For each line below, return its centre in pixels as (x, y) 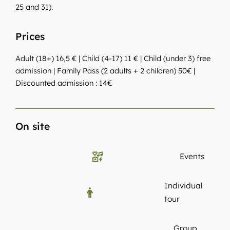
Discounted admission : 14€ (64, 83)
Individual (184, 186)
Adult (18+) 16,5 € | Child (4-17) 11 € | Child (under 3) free (113, 59)
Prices (30, 36)
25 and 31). (34, 7)
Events (192, 157)
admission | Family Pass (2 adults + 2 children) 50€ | (106, 71)
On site (33, 126)
